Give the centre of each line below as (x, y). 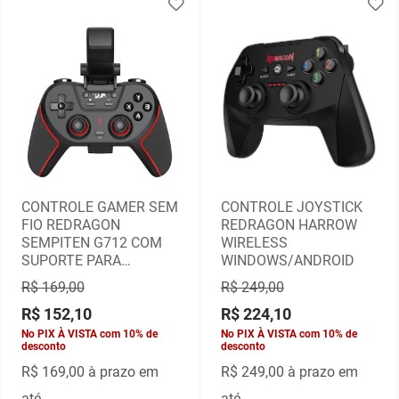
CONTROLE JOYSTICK (291, 208)
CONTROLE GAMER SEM (99, 208)
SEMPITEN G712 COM (91, 243)
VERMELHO (58, 297)
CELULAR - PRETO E (84, 279)
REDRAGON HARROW (289, 225)
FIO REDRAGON (70, 225)
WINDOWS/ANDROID (287, 261)
